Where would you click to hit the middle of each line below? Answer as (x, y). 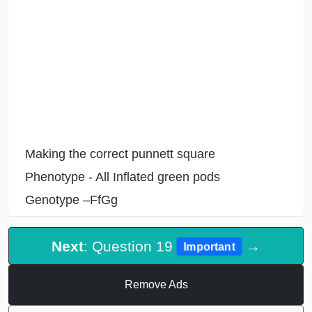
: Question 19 (130, 246)
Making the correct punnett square (120, 154)
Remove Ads (156, 285)
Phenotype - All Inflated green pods (122, 177)
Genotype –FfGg (71, 200)
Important (209, 247)
